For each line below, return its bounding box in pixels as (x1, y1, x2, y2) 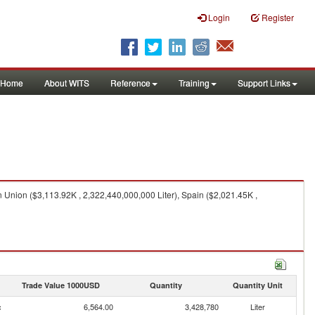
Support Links (238, 77, 290, 89)
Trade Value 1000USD (21, 280, 100, 290)
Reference (110, 77, 150, 89)
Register (262, 11, 294, 23)
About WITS (44, 77, 89, 89)
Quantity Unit (232, 280, 283, 290)
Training (179, 77, 210, 89)
